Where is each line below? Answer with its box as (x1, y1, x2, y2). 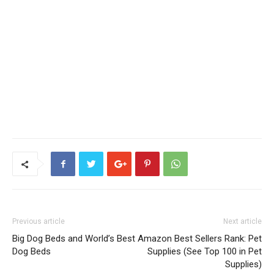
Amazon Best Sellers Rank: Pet (138, 233, 262, 245)
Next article (223, 217, 262, 226)
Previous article (12, 217, 65, 226)
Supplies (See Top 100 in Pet (147, 246, 262, 257)
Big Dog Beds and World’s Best (12, 233, 135, 245)
